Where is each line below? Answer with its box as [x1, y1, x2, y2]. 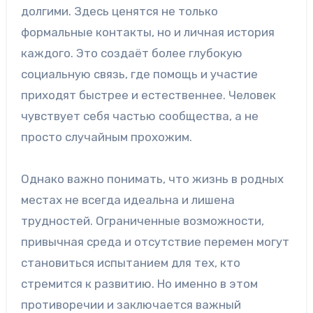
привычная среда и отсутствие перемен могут [20, 235, 289, 249]
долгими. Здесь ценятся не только [20, 4, 218, 19]
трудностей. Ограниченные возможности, [20, 214, 264, 228]
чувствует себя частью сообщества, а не [20, 109, 259, 124]
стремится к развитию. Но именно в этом [20, 277, 258, 291]
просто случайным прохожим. [20, 130, 192, 145]
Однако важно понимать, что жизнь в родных [20, 172, 284, 187]
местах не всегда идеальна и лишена [20, 193, 235, 208]
